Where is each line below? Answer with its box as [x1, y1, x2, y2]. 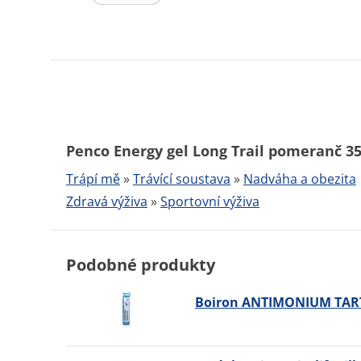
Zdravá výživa [66, 193, 147, 210]
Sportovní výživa [160, 193, 259, 210]
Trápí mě [66, 170, 120, 188]
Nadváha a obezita [243, 170, 356, 188]
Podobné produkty [66, 254, 215, 276]
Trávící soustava [133, 170, 230, 188]
